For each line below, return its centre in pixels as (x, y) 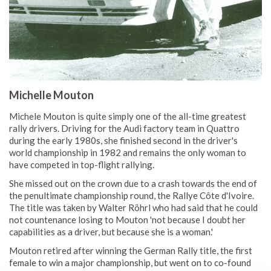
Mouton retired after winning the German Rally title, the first (131, 251)
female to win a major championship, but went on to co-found (130, 263)
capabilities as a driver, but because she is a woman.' (111, 232)
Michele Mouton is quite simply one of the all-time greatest (128, 116)
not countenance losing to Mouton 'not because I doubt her (127, 220)
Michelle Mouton (51, 95)
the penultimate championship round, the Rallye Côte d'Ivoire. (132, 196)
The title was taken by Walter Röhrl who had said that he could (133, 208)
